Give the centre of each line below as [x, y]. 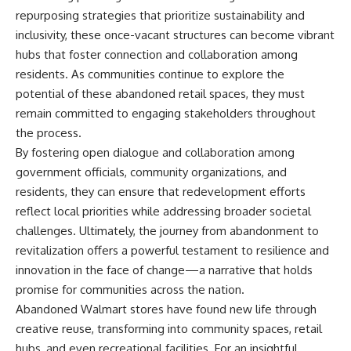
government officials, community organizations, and [151, 172]
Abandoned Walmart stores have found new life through [166, 309]
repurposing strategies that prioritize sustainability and [160, 15]
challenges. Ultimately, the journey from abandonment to [167, 231]
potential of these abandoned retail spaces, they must [160, 94]
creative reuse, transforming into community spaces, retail [169, 329]
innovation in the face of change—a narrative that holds [164, 270]
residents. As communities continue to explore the [150, 74]
